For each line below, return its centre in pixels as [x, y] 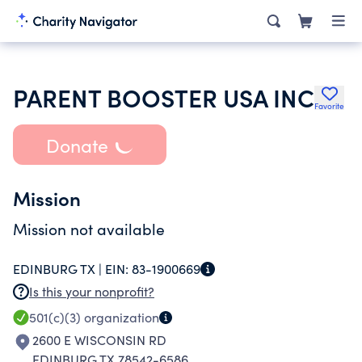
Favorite [329, 106]
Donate [77, 145]
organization [120, 317]
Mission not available [89, 229]
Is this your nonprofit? [92, 291]
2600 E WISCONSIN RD [99, 340]
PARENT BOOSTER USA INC [164, 97]
